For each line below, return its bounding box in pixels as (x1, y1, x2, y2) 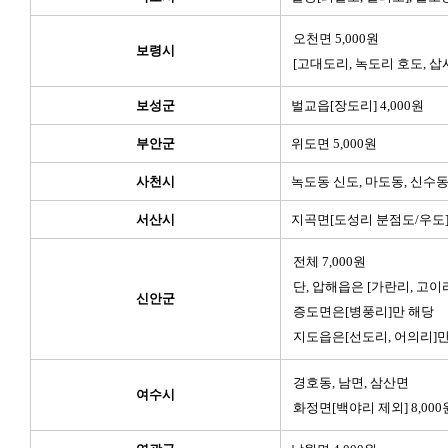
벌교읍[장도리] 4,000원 (291, 98, 424, 113)
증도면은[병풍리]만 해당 (293, 304, 434, 319)
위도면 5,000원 (291, 136, 377, 151)
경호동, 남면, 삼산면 (293, 375, 409, 390)
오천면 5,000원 (293, 31, 379, 46)
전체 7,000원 (293, 254, 366, 269)
